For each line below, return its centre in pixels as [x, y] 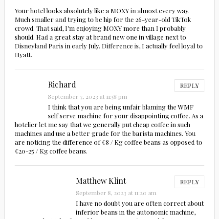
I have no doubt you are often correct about [140, 203]
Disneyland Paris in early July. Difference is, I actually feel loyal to [109, 46]
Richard [62, 85]
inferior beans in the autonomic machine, [135, 212]
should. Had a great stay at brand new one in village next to [100, 37]
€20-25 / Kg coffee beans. [51, 151]
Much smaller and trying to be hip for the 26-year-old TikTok [103, 20]
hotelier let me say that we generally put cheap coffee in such [102, 125]
